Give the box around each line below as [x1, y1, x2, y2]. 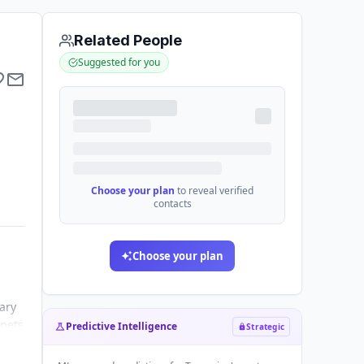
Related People [74, 32, 182, 49]
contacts [153, 197, 192, 210]
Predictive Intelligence [66, 319, 177, 333]
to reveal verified [177, 184, 253, 197]
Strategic [246, 321, 284, 332]
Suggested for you [78, 55, 160, 69]
